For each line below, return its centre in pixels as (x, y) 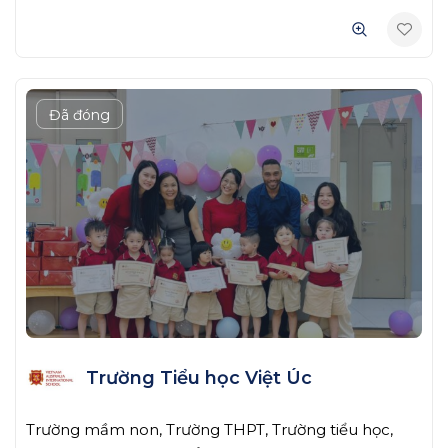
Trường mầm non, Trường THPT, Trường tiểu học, (209, 430)
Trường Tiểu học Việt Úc (198, 377)
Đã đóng (79, 115)
